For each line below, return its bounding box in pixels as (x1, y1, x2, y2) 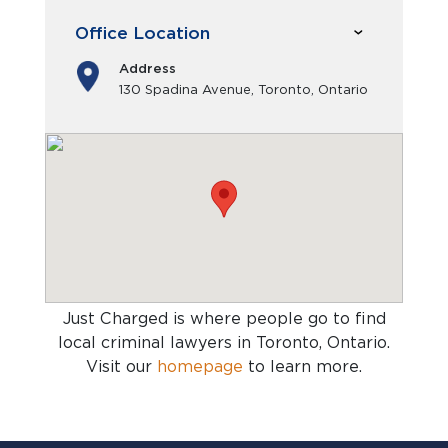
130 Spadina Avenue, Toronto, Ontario (119, 82, 368, 97)
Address (119, 61, 176, 76)
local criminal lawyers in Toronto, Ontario (58, 333, 387, 352)
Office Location (75, 22, 210, 43)
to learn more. (243, 357, 362, 376)
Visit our (86, 357, 157, 376)
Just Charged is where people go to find (62, 309, 386, 328)
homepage (157, 357, 243, 376)
